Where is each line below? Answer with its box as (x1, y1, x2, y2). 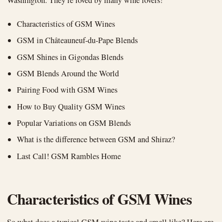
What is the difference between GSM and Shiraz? (17, 134, 175, 145)
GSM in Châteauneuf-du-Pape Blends (17, 35, 138, 46)
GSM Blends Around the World (17, 67, 119, 79)
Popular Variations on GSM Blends (17, 117, 131, 128)
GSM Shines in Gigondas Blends (17, 51, 124, 62)
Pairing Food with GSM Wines (17, 84, 118, 96)
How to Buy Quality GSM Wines (17, 101, 125, 112)
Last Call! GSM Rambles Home (17, 150, 121, 162)
